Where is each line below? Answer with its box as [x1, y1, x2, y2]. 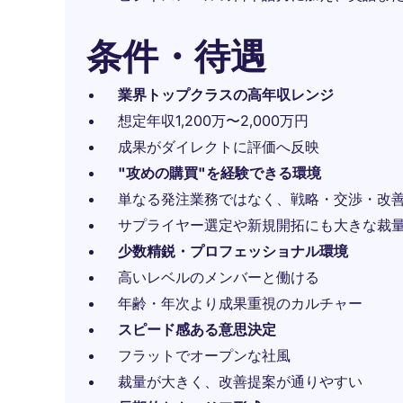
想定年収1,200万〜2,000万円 [118, 112, 309, 130]
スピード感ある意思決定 [118, 320, 276, 338]
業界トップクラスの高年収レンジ [118, 85, 334, 103]
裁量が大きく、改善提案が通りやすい [118, 372, 363, 390]
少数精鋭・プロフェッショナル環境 [118, 242, 348, 260]
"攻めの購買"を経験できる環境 [118, 164, 321, 182]
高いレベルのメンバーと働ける [118, 268, 319, 286]
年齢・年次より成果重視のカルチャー [118, 294, 363, 312]
